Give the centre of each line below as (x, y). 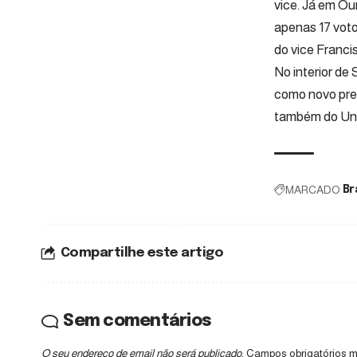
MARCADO (312, 189)
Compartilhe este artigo (142, 253)
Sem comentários (137, 321)
